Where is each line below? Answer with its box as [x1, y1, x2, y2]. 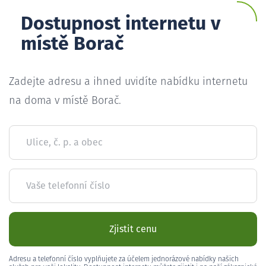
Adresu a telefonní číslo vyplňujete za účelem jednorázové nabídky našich [9, 255, 239, 263]
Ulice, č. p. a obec [26, 137, 103, 147]
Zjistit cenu [109, 224, 157, 234]
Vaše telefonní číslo [26, 180, 110, 191]
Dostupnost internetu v [21, 14, 220, 34]
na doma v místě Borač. [9, 95, 121, 106]
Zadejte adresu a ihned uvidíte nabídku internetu [9, 76, 248, 87]
